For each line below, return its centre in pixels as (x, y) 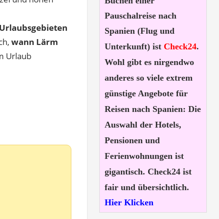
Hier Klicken (129, 202)
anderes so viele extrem (148, 78)
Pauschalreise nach (140, 16)
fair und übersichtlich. (147, 187)
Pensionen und (132, 140)
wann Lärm (35, 42)
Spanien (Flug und (139, 31)
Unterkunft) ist (133, 46)
